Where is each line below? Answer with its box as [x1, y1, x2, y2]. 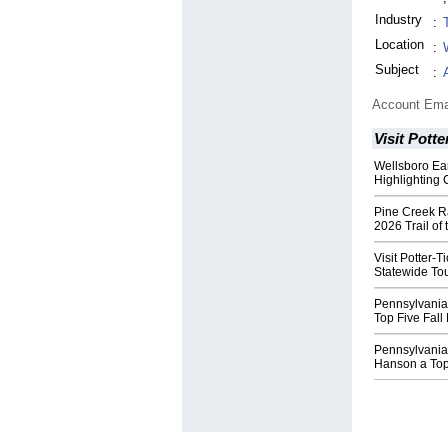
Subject [375, 62, 419, 78]
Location [375, 37, 424, 53]
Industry [375, 12, 422, 28]
